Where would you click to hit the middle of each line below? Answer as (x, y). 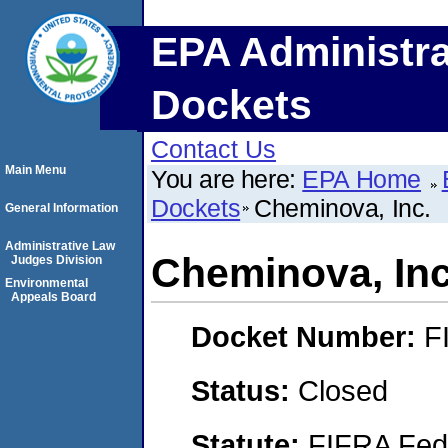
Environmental (46, 283)
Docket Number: (307, 337)
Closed (343, 390)
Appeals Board (53, 297)
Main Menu (35, 170)
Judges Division (56, 260)
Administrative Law (60, 246)
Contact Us (213, 149)
